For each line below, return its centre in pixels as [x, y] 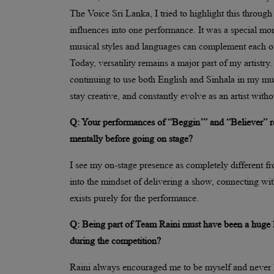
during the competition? [115, 241]
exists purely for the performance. [134, 198]
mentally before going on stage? [131, 139]
